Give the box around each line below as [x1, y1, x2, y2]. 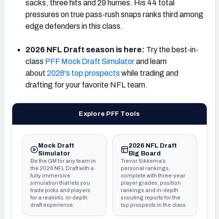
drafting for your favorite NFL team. [25, 80, 148, 89]
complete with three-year [120, 172, 185, 178]
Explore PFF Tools [79, 110, 140, 117]
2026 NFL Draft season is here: [25, 45, 146, 54]
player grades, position [120, 179, 181, 186]
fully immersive [30, 172, 70, 178]
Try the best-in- [146, 45, 198, 54]
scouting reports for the [120, 194, 180, 200]
